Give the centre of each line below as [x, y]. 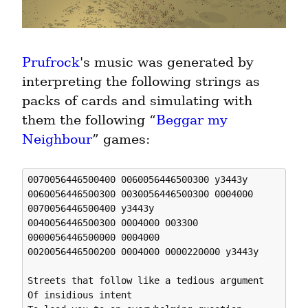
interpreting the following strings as [141, 82]
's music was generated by [167, 63]
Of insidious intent [80, 295]
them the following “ [89, 120]
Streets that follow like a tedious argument [146, 280]
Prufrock [51, 63]
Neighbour [57, 140]
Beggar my [192, 120]
